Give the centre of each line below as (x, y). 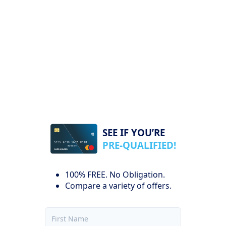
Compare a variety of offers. (118, 185)
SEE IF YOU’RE (134, 132)
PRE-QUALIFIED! (139, 145)
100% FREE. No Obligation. (115, 174)
